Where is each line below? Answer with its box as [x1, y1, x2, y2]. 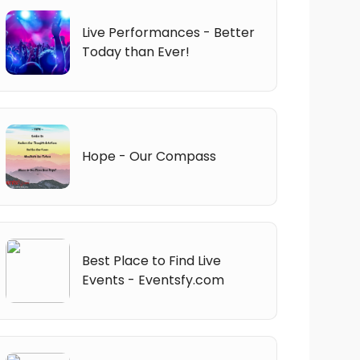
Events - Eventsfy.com [81, 270, 224, 289]
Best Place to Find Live [81, 251, 221, 270]
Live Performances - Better [81, 22, 255, 42]
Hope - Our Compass [81, 146, 216, 166]
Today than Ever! [81, 42, 190, 61]
